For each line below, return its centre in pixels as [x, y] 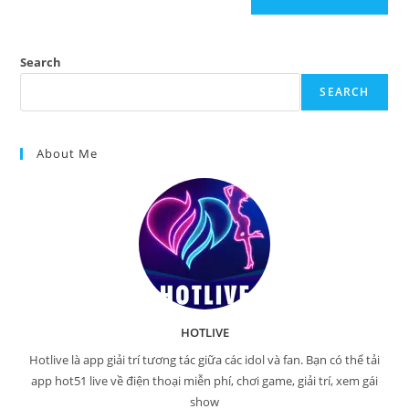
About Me [68, 153]
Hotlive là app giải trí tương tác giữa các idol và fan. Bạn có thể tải [204, 359]
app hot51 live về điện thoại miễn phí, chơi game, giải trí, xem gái [204, 380]
